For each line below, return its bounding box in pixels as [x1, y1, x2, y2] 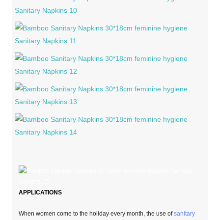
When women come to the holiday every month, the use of [19, 210, 174, 218]
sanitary [174, 210, 195, 218]
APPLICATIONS [19, 189, 62, 196]
